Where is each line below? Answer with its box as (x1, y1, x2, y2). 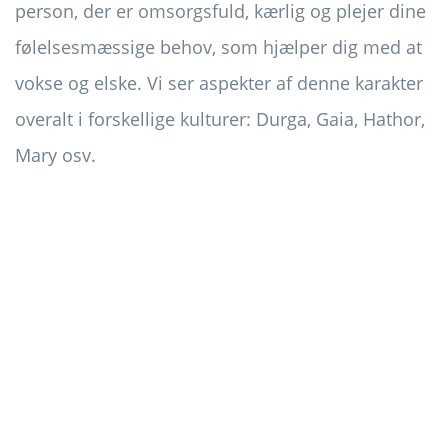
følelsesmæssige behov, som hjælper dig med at (15, 35, 422, 60)
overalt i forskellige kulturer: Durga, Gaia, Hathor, (15, 107, 425, 132)
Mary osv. (15, 143, 96, 168)
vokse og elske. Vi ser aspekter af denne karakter (15, 71, 423, 96)
